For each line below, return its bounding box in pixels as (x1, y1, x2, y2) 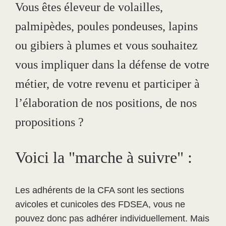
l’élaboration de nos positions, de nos (15, 96, 197, 109)
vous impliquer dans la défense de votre (15, 58, 209, 71)
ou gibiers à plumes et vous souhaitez (15, 39, 198, 52)
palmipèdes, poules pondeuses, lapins (15, 20, 198, 33)
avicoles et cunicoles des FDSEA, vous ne (15, 199, 185, 209)
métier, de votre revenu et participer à (15, 77, 200, 90)
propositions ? (15, 116, 84, 129)
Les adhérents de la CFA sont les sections (15, 185, 184, 195)
